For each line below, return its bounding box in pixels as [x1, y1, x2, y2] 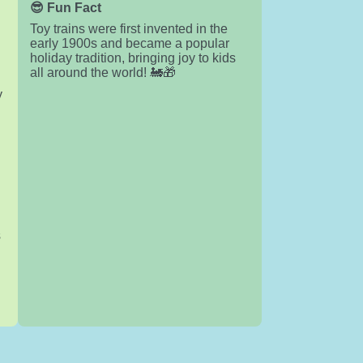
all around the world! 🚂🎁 [29, 66, 176, 79]
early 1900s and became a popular [29, 36, 229, 50]
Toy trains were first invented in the [29, 22, 228, 36]
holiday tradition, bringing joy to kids [29, 51, 236, 65]
